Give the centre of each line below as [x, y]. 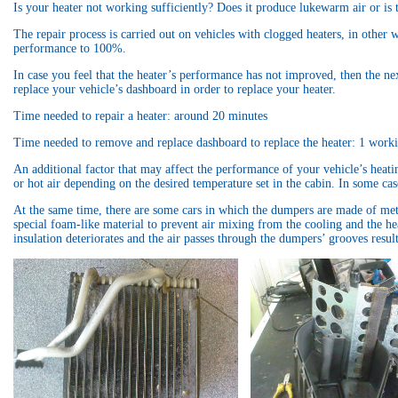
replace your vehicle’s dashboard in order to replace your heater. [175, 90]
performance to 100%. [70, 49]
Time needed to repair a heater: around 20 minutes [140, 116]
